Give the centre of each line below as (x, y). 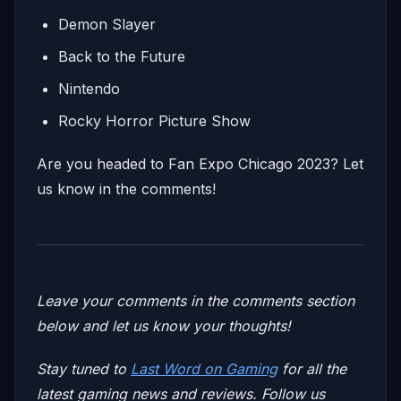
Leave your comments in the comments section (196, 300)
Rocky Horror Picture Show (154, 120)
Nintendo (89, 88)
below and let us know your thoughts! (164, 325)
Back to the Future (122, 56)
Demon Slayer (107, 24)
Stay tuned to (84, 368)
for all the (312, 368)
